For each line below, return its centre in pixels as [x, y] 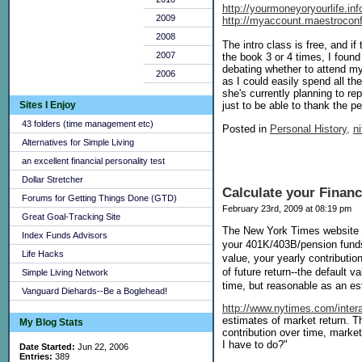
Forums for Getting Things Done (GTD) [99, 198]
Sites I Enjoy [48, 105]
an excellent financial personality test [93, 161]
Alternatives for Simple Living [78, 142]
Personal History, [310, 128]
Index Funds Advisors [65, 235]
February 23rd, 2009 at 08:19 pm [287, 208]
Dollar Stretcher [53, 179]
